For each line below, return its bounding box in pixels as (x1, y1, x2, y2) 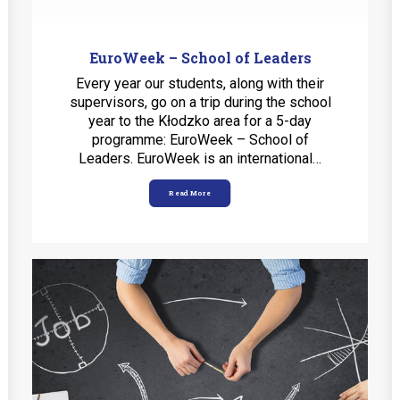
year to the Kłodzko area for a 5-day (88, 112, 312, 129)
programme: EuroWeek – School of (91, 131, 309, 148)
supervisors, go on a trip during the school (69, 94, 331, 111)
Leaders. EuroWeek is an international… (79, 150, 321, 167)
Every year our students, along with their (76, 75, 324, 92)
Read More (169, 188, 211, 198)
